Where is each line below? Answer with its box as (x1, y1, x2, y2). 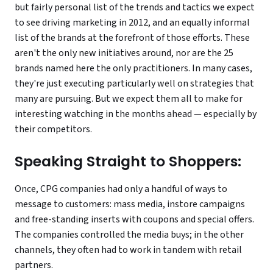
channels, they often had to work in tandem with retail (15, 243, 242, 257)
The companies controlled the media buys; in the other (15, 228, 244, 242)
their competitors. (15, 122, 92, 136)
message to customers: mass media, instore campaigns (15, 197, 245, 211)
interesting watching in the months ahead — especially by (15, 107, 257, 121)
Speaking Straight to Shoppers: (15, 151, 241, 172)
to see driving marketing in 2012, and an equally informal (15, 16, 250, 30)
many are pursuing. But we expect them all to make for (15, 92, 243, 106)
